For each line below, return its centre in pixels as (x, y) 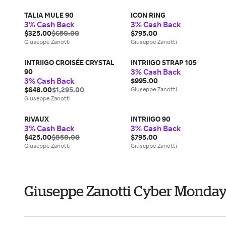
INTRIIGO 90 (150, 119)
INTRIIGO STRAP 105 (163, 62)
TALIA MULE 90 (49, 15)
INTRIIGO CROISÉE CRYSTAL (69, 62)
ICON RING (148, 15)
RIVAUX (37, 119)
